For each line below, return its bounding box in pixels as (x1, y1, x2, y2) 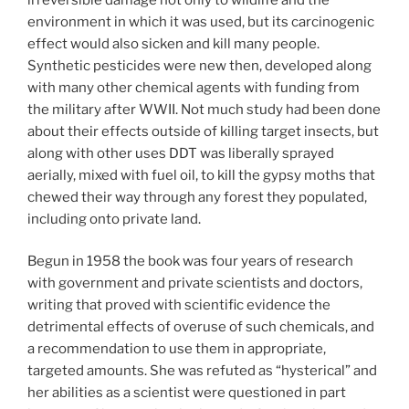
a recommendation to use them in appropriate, (27, 341, 326, 358)
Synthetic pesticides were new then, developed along (27, 57, 372, 74)
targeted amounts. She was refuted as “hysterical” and (27, 362, 377, 380)
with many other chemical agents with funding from (27, 79, 360, 96)
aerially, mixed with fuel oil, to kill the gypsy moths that (27, 166, 375, 184)
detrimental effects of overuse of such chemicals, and (27, 319, 374, 336)
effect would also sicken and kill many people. (27, 35, 320, 52)
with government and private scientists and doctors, (27, 275, 362, 292)
